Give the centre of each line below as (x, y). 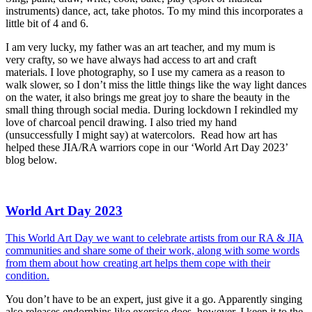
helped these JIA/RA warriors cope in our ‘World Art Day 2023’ (147, 148)
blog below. (31, 160)
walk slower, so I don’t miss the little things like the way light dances (156, 85)
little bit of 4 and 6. (50, 24)
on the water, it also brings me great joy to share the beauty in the (148, 97)
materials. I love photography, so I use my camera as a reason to (145, 72)
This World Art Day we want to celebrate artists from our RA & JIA (155, 237)
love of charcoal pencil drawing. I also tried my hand (121, 123)
